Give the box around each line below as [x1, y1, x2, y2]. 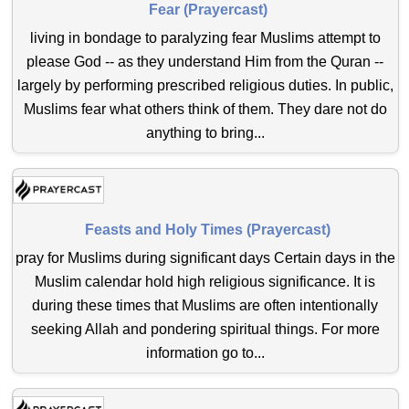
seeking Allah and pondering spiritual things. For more [30, 320, 380, 337]
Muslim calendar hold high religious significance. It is [35, 273, 376, 289]
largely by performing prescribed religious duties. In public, [16, 77, 393, 93]
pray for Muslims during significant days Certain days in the [15, 249, 395, 266]
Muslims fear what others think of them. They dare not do [23, 100, 387, 117]
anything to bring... [145, 124, 265, 141]
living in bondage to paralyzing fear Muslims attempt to [29, 29, 381, 46]
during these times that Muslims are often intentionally [32, 297, 379, 313]
